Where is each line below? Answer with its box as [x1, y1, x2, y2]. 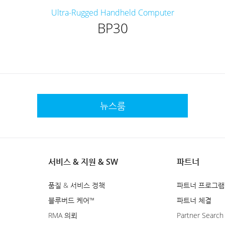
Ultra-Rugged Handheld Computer [51, 7, 174, 19]
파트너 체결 [177, 195, 211, 205]
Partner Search [177, 210, 223, 220]
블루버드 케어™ [48, 195, 94, 205]
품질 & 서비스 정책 [48, 180, 105, 190]
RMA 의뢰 [48, 210, 77, 220]
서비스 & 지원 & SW [48, 156, 118, 168]
